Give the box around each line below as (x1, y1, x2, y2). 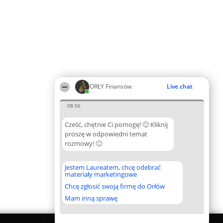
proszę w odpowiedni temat (65, 129, 147, 138)
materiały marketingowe (65, 170, 137, 179)
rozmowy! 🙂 (65, 139, 102, 148)
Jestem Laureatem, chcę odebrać (65, 163, 161, 172)
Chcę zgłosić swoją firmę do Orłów (65, 182, 165, 191)
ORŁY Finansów (90, 82, 131, 91)
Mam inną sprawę (65, 194, 117, 203)
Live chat (167, 82, 193, 91)
